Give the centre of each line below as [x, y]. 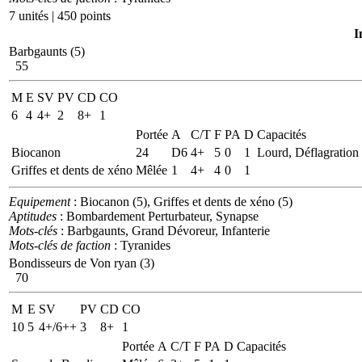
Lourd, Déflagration [308, 152]
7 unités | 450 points [60, 15]
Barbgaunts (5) [47, 51]
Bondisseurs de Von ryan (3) [82, 263]
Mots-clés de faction [60, 245]
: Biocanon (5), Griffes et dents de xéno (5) [181, 201]
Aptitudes [33, 216]
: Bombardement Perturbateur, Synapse [158, 216]
